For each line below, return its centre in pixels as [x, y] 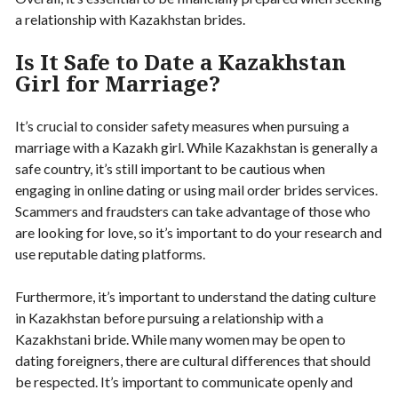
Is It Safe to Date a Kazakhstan [180, 61]
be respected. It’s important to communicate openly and [184, 381]
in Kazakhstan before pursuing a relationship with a [169, 317]
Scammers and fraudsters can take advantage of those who [193, 211]
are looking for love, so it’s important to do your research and [199, 232]
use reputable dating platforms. [110, 253]
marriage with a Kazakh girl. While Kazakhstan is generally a [196, 147]
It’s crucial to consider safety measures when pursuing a [182, 125]
